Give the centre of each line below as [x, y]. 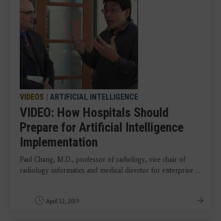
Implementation [59, 142]
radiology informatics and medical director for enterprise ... [110, 170]
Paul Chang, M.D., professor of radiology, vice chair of [103, 160]
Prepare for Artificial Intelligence [102, 127]
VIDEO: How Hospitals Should [94, 112]
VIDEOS [32, 97]
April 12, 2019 [63, 201]
